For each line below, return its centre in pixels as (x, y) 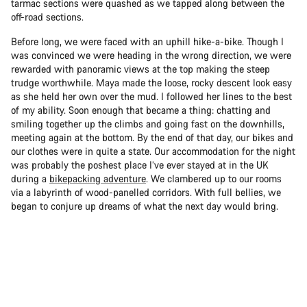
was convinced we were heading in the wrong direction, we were (151, 56)
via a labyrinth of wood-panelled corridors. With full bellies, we (146, 193)
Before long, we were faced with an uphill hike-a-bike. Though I (147, 42)
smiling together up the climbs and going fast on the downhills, (148, 124)
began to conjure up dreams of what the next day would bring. (145, 206)
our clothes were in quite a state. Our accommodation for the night (153, 151)
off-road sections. (47, 17)
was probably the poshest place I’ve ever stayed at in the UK (140, 165)
